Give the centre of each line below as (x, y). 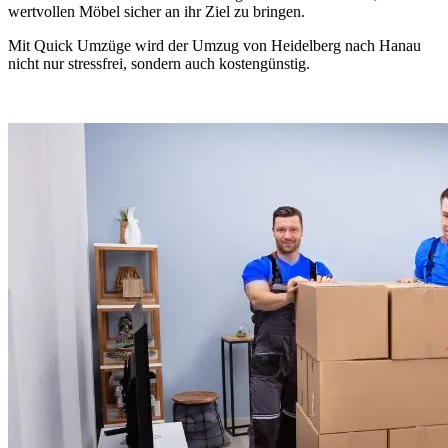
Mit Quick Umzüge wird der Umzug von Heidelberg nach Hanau (214, 45)
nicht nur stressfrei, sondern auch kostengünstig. (159, 63)
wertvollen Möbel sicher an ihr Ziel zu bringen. (156, 11)
